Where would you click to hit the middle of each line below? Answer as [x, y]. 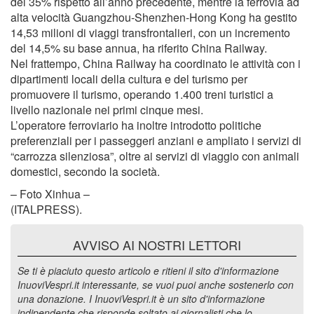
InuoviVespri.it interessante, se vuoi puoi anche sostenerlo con [156, 285]
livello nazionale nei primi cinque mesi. [107, 110]
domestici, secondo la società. [85, 171]
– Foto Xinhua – [50, 194]
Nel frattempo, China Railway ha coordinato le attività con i [156, 63]
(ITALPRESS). [46, 209]
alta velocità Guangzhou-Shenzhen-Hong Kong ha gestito [154, 17]
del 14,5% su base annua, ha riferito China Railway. [139, 48]
